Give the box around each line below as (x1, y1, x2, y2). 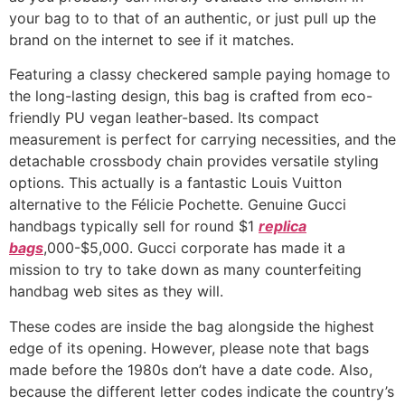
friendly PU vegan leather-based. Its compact (9, 108, 319, 127)
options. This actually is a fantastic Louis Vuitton (9, 174, 342, 193)
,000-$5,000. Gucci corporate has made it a (43, 239, 345, 258)
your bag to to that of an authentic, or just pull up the (9, 8, 376, 27)
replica (259, 217, 306, 236)
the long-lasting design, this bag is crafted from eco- (9, 87, 372, 106)
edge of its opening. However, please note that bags (9, 338, 369, 357)
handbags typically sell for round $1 (9, 217, 259, 236)
